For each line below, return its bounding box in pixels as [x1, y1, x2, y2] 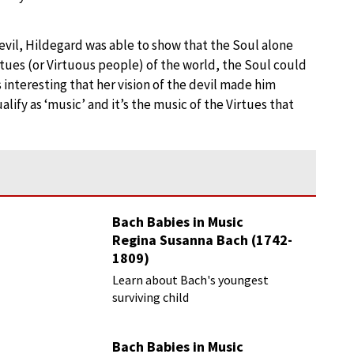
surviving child [112, 289, 190, 305]
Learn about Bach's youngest [112, 272, 269, 288]
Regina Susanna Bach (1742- [112, 231, 293, 249]
